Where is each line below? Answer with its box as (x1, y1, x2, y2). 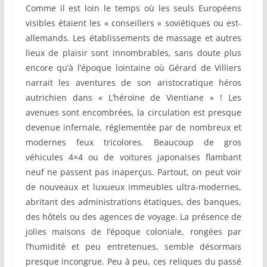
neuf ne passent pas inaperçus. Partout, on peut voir (25, 166, 242, 178)
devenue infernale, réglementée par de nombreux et (25, 122, 242, 133)
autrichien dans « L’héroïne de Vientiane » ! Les (25, 92, 242, 104)
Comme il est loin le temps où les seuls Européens (25, 2, 242, 14)
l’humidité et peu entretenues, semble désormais (25, 241, 242, 253)
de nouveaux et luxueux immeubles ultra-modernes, (25, 181, 242, 193)
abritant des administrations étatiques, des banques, (25, 196, 242, 208)
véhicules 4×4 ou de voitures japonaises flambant (25, 151, 242, 163)
